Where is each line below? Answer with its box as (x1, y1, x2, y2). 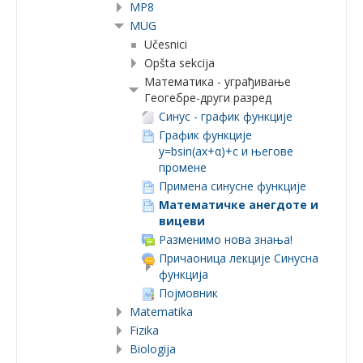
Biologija (130, 341, 176, 357)
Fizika (130, 322, 159, 338)
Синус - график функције (159, 109, 293, 124)
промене (159, 160, 207, 175)
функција (159, 267, 208, 282)
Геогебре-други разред (144, 90, 271, 105)
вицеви (159, 213, 205, 228)
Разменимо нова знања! (159, 232, 293, 247)
